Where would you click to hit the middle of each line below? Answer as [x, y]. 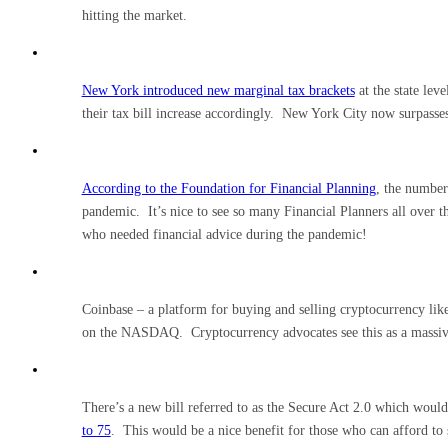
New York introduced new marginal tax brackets [218, 90]
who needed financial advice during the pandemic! [224, 234]
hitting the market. [134, 15]
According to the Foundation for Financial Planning [228, 188]
